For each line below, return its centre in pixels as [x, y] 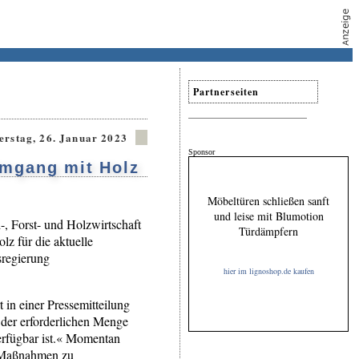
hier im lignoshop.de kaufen [268, 270]
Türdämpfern [268, 231]
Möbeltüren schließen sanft [268, 200]
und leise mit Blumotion [268, 216]
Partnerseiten [226, 91]
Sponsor [202, 151]
